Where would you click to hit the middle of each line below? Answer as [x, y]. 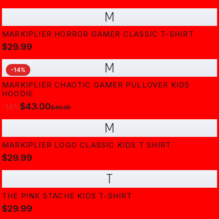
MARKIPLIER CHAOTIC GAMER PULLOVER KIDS [96, 85]
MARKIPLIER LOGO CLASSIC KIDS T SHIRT [87, 145]
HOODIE [18, 94]
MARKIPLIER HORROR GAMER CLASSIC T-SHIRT [98, 34]
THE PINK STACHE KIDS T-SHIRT [67, 196]
